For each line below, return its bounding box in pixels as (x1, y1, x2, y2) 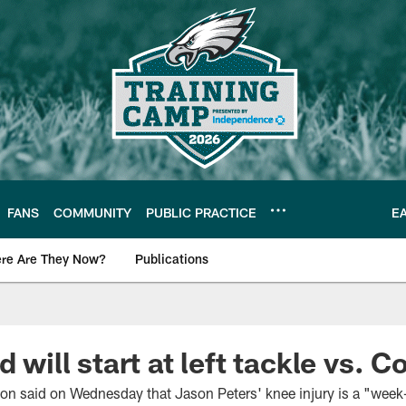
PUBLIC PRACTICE (146, 204, 256, 220)
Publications (135, 251, 208, 266)
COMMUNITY (53, 204, 131, 220)
